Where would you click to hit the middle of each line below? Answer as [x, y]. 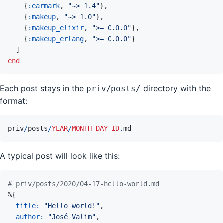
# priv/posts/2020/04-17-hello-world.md [84, 184]
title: [30, 206]
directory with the [176, 88]
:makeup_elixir [56, 28]
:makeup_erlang [56, 39]
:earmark [44, 6]
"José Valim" [72, 217]
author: [32, 217]
